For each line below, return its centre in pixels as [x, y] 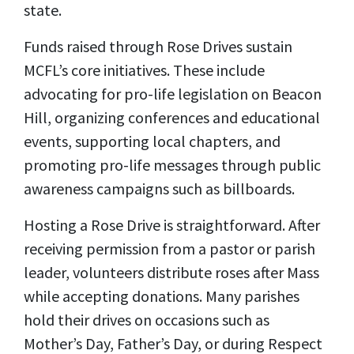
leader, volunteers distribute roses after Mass [171, 273]
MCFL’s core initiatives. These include [144, 70]
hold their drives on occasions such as [147, 320]
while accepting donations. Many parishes [162, 296]
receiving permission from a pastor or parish [169, 249]
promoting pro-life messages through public [172, 165]
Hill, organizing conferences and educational [172, 118]
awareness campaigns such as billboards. [159, 189]
